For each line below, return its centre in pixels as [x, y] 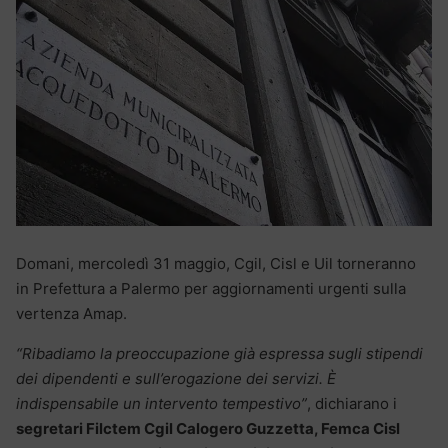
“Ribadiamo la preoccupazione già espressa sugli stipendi [219, 354]
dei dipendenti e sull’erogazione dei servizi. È [176, 379]
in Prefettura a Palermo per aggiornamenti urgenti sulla [211, 289]
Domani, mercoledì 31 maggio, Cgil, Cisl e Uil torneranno [216, 264]
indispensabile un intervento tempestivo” [161, 404]
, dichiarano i [352, 404]
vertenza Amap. [71, 314]
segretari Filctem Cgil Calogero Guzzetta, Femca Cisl [208, 429]
